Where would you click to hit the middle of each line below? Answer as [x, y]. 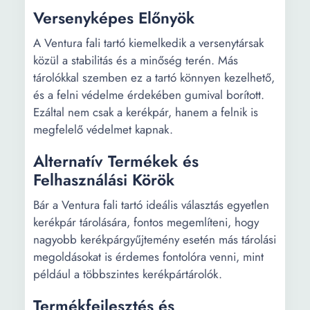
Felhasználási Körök [104, 180]
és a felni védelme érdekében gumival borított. [149, 95]
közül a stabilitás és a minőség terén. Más [136, 60]
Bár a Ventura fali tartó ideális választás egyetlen [151, 205]
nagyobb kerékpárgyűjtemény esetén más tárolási [155, 239]
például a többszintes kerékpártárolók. [128, 274]
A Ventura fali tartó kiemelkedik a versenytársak [148, 43]
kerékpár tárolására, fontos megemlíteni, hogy [146, 222]
